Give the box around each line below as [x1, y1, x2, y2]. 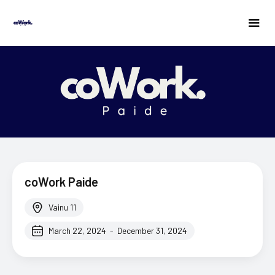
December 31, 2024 [117, 225, 187, 236]
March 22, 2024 [48, 225, 106, 236]
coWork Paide [25, 174, 98, 190]
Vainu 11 [48, 202, 76, 213]
